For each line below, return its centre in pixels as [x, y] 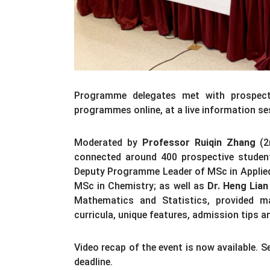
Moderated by [108, 143]
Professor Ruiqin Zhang [199, 143]
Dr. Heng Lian [238, 186]
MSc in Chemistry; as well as [141, 186]
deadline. [93, 262]
